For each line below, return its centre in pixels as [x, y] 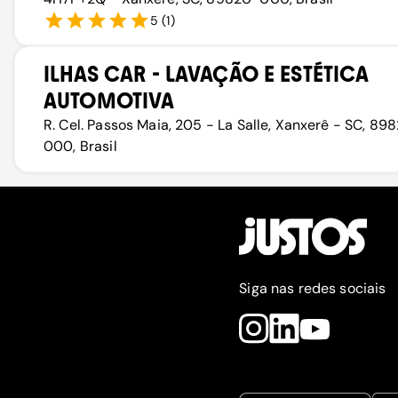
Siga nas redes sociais [313, 288]
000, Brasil [80, 146]
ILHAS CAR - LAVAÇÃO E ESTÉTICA [207, 74]
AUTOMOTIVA [109, 101]
